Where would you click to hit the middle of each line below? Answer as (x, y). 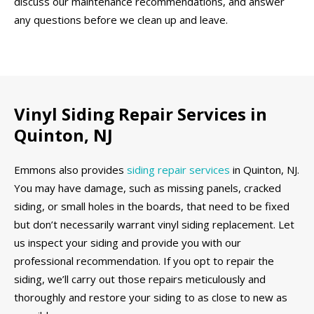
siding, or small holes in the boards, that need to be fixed (152, 206)
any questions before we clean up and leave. (121, 19)
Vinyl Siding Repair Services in (141, 114)
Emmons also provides (70, 169)
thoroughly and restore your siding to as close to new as (151, 297)
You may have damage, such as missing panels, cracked (148, 187)
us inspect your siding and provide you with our (128, 242)
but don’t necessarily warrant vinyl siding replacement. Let (154, 224)
